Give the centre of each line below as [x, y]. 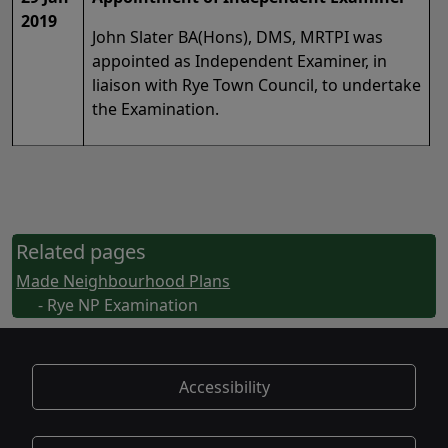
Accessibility [224, 387]
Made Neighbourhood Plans [123, 281]
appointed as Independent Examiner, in [239, 61]
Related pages [81, 252]
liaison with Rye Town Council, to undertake [256, 85]
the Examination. [155, 109]
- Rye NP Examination [118, 305]
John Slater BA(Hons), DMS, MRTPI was [237, 37]
